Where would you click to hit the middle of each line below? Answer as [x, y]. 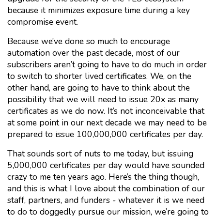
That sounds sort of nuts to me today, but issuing [100, 154]
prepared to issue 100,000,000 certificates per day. [105, 134]
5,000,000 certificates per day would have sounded [106, 165]
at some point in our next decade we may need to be [107, 123]
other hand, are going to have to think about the [99, 88]
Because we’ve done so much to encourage [89, 41]
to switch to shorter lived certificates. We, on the [99, 76]
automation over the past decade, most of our [93, 53]
